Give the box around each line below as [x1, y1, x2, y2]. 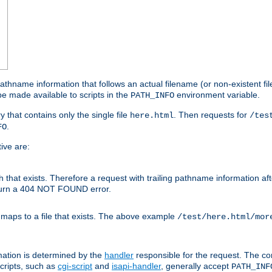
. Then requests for [174, 110, 250, 120]
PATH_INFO [131, 90, 174, 101]
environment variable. [174, 90, 260, 100]
